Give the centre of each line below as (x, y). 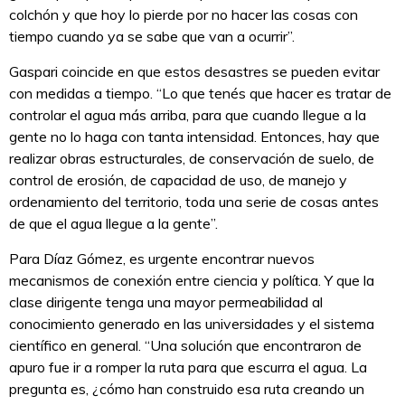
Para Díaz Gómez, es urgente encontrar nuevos (162, 259)
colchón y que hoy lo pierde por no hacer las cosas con (184, 15)
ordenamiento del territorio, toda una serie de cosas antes (194, 202)
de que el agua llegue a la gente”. (113, 224)
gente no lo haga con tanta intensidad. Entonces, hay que (194, 137)
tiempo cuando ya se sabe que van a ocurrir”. (152, 37)
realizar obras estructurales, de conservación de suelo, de (192, 159)
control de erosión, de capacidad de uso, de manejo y (178, 180)
